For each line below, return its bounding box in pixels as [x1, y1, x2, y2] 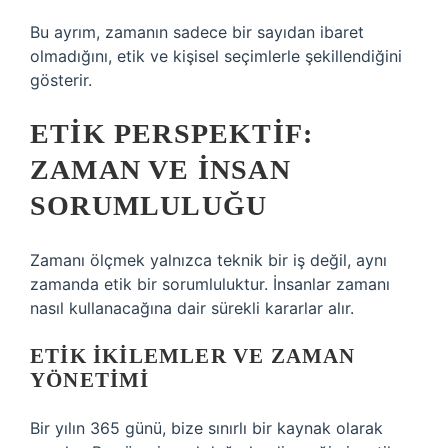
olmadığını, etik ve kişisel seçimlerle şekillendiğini [30, 46, 402, 66]
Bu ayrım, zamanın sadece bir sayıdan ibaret [30, 22, 364, 42]
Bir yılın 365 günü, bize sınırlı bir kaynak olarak [30, 418, 383, 438]
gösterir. [30, 70, 92, 90]
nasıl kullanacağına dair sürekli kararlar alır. [30, 298, 354, 318]
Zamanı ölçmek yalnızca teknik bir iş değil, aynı [30, 250, 387, 270]
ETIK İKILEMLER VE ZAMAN [30, 344, 356, 368]
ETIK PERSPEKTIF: [30, 118, 314, 149]
